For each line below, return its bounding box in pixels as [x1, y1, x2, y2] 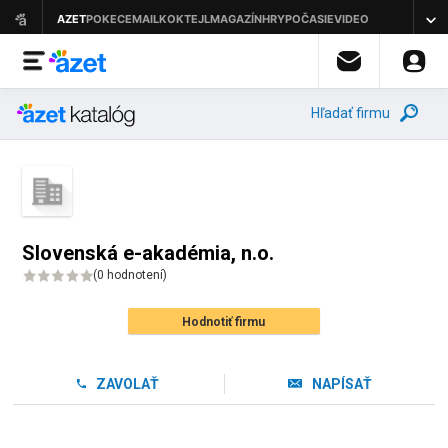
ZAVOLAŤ [95, 376, 159, 392]
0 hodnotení [97, 268, 164, 282]
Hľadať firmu [311, 105, 390, 121]
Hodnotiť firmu [182, 315, 266, 329]
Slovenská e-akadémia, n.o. [22, 241, 275, 265]
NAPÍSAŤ [312, 376, 373, 392]
